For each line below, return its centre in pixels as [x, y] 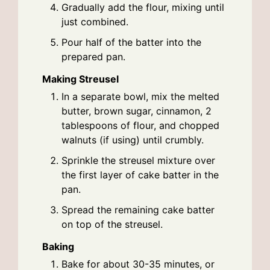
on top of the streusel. [112, 224]
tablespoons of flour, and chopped [140, 126]
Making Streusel [80, 79]
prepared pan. [93, 57]
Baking [58, 246]
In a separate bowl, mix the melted [140, 97]
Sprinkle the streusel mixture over [138, 161]
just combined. [95, 22]
